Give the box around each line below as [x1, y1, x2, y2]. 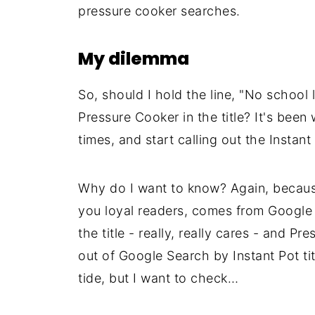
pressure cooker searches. [78, 4, 240, 18]
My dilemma [78, 46, 189, 71]
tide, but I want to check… [78, 271, 238, 285]
